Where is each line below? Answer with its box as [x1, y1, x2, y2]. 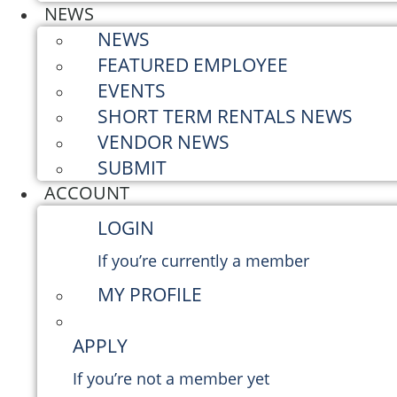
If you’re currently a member [97, 250, 309, 271]
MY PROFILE [97, 282, 202, 307]
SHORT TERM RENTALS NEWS [97, 104, 353, 128]
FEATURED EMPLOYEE [97, 52, 288, 77]
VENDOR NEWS [97, 129, 230, 154]
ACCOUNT [44, 181, 129, 205]
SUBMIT [97, 155, 167, 180]
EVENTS [97, 78, 166, 103]
